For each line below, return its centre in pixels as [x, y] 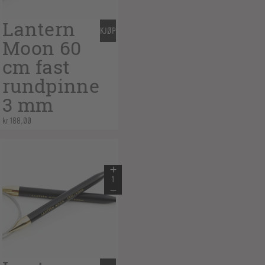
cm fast [36, 67]
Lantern [39, 29]
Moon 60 [42, 48]
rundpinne [51, 86]
